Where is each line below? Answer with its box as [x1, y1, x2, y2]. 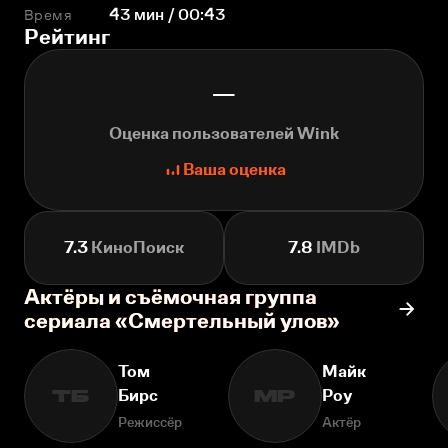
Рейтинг [24, 24, 110, 49]
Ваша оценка [182, 160, 286, 179]
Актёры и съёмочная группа [24, 284, 317, 309]
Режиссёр [118, 414, 182, 430]
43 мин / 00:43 [109, 6, 227, 23]
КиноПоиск [88, 238, 184, 257]
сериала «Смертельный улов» [24, 308, 340, 333]
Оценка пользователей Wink [109, 124, 339, 143]
